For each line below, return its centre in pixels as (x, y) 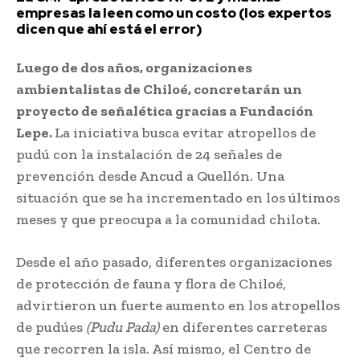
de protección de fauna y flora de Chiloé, (151, 283)
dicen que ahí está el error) (109, 29)
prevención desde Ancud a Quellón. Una (150, 176)
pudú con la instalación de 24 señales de (149, 154)
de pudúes (51, 327)
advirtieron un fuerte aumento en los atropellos (178, 305)
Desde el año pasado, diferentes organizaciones (174, 262)
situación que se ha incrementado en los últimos (178, 197)
